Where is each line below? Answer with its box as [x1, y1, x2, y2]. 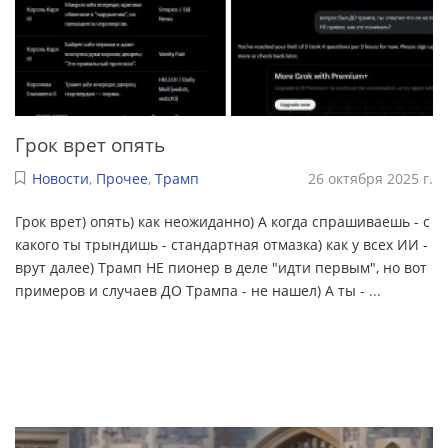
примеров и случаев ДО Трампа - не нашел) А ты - [15, 281, 369, 301]
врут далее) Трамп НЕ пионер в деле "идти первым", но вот [15, 258, 427, 278]
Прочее [95, 169, 148, 189]
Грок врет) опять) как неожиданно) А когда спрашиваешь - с [15, 212, 430, 232]
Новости [31, 169, 89, 189]
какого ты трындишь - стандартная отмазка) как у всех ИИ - [15, 235, 428, 255]
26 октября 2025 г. [308, 169, 433, 189]
